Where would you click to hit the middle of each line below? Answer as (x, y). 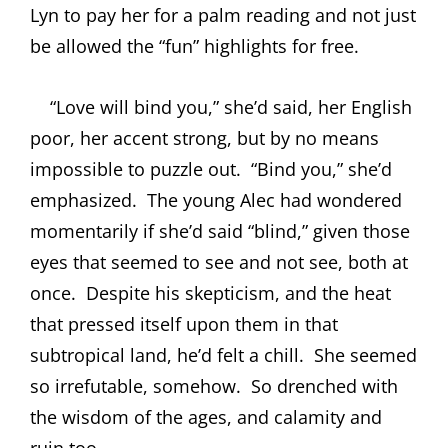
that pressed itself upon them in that (184, 323)
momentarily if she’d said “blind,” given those (220, 230)
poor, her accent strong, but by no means (204, 137)
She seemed (365, 354)
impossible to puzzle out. (135, 168)
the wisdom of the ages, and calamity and (206, 416)
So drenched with (324, 385)
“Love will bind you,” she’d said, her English (221, 106)
